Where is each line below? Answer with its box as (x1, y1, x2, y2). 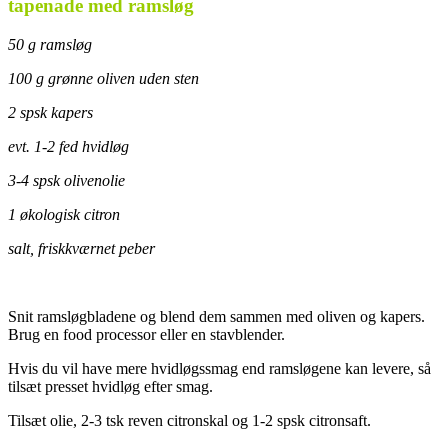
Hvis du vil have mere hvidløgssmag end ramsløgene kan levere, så (8, 359, 431, 377)
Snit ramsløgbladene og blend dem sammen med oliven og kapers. (8, 307, 425, 325)
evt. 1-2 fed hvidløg (8, 137, 129, 155)
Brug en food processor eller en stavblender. (8, 325, 285, 343)
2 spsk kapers (8, 103, 93, 121)
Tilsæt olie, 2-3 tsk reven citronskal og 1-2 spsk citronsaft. (8, 411, 371, 429)
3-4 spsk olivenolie (8, 171, 125, 189)
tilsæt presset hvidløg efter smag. (8, 377, 213, 395)
